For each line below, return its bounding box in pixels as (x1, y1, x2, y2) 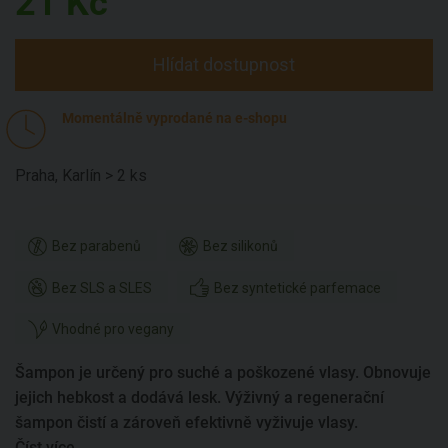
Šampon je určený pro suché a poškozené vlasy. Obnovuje (15, 363, 431, 383)
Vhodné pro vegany (51, 321, 174, 338)
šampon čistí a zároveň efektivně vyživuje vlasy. (15, 413, 358, 433)
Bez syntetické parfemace (213, 279, 381, 296)
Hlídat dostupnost (153, 53, 295, 75)
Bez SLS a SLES (51, 279, 152, 296)
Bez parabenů (51, 238, 141, 255)
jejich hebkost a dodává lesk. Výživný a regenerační (15, 388, 384, 408)
